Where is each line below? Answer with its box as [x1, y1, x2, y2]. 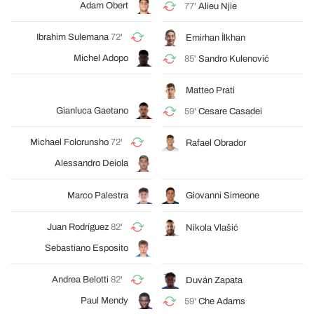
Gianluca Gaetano [56, 106, 128, 116]
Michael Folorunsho [30, 137, 109, 147]
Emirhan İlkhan [186, 33, 245, 43]
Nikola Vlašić [186, 223, 238, 233]
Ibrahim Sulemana [36, 32, 109, 42]
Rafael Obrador [186, 138, 246, 148]
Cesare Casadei [198, 107, 262, 116]
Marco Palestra [67, 191, 128, 200]
